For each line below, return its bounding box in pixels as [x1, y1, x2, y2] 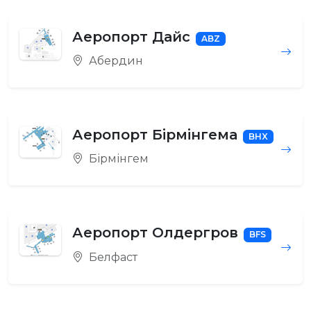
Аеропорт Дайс [72, 28, 190, 45]
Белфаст [86, 250, 137, 264]
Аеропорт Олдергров [72, 224, 238, 242]
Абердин [86, 54, 143, 68]
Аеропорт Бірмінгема [72, 126, 237, 144]
